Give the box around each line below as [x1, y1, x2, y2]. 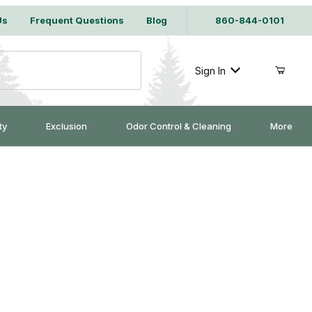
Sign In [194, 64, 226, 77]
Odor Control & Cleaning [126, 120, 231, 132]
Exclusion [46, 120, 87, 132]
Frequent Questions [29, 15, 124, 26]
